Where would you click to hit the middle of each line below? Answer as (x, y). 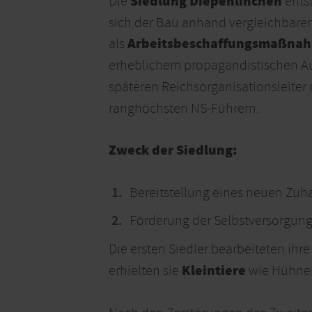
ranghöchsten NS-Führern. (184, 109)
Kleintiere (214, 272)
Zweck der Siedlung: (173, 151)
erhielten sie (145, 271)
